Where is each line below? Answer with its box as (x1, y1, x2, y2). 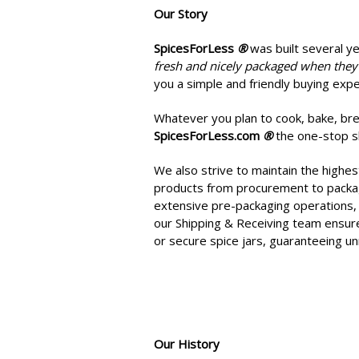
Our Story (153, 6, 208, 22)
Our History (153, 336, 220, 352)
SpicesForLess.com (153, 127, 263, 143)
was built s (246, 40, 309, 56)
